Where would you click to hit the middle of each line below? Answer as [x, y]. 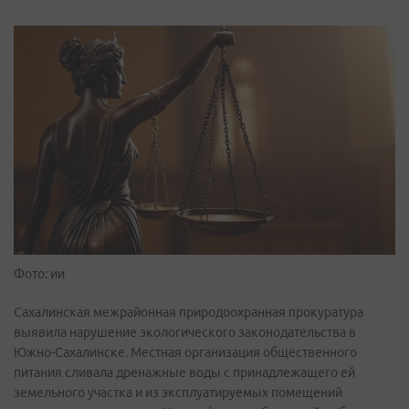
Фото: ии [39, 273]
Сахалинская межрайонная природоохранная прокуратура [189, 312]
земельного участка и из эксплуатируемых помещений [178, 392]
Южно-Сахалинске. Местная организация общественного [185, 352]
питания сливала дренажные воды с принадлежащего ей [184, 372]
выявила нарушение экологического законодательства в [185, 332]
